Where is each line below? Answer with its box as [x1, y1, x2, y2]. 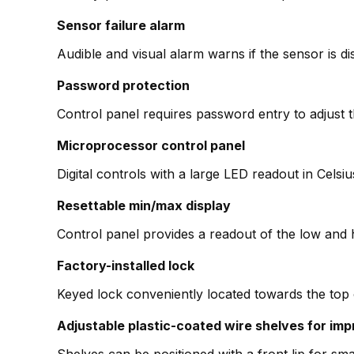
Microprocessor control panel [57, 137, 245, 154]
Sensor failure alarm [57, 17, 185, 34]
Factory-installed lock [57, 258, 194, 274]
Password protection [57, 77, 190, 94]
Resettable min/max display [57, 198, 231, 214]
